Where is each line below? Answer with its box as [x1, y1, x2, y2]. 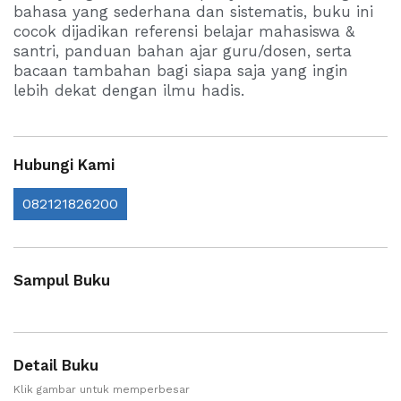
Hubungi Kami [13, 155, 115, 174]
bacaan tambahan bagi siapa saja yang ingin [13, 62, 348, 80]
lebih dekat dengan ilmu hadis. [13, 81, 244, 99]
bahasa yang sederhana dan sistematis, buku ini [13, 3, 373, 21]
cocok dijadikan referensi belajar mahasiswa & [13, 22, 354, 40]
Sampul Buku [13, 270, 110, 289]
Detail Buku [13, 355, 98, 374]
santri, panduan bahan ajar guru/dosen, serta [13, 42, 352, 60]
